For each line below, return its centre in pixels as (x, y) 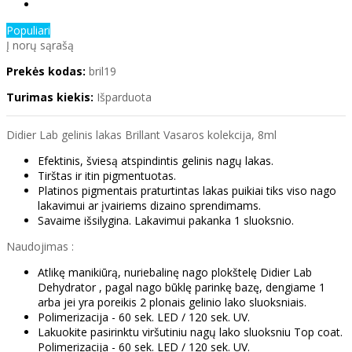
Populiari (28, 31)
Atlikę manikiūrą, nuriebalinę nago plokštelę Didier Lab (175, 273)
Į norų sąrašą (40, 46)
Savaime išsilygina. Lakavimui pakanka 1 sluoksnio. (166, 221)
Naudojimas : (40, 247)
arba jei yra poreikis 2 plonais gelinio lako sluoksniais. (172, 302)
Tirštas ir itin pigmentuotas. (107, 176)
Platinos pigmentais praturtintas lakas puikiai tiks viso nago (187, 191)
